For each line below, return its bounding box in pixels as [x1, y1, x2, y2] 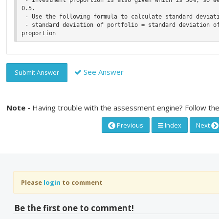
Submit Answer [15, 68, 60, 77]
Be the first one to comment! [14, 202, 134, 214]
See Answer [82, 66, 124, 77]
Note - [6, 103, 33, 112]
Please [21, 177, 44, 187]
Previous [115, 121, 144, 130]
